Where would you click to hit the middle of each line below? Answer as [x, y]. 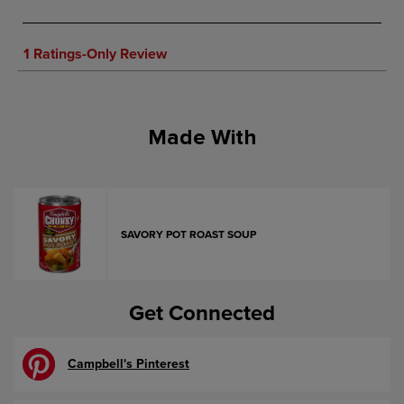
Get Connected [202, 313]
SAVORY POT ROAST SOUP [188, 234]
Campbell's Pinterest [129, 363]
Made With [202, 137]
